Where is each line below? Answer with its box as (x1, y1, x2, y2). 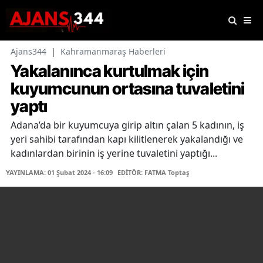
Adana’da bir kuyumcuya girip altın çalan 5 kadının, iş (11, 119, 244, 132)
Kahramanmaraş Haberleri (60, 46, 166, 58)
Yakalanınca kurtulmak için (11, 61, 209, 82)
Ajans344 (11, 46, 46, 58)
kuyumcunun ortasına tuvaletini (11, 79, 245, 99)
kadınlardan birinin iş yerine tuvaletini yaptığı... (11, 147, 217, 160)
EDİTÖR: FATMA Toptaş (117, 168, 189, 177)
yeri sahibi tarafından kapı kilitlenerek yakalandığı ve (11, 133, 243, 146)
